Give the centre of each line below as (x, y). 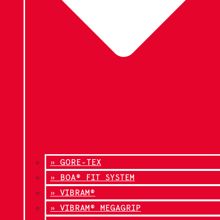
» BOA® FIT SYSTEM (92, 177)
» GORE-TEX (76, 162)
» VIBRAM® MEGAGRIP (96, 207)
